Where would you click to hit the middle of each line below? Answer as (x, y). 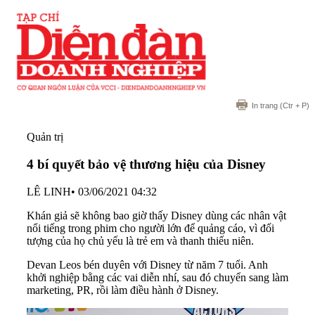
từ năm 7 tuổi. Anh (226, 264)
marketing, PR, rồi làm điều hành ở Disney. (123, 290)
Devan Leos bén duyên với (88, 264)
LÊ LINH (49, 191)
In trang (265, 106)
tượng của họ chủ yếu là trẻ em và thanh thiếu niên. (140, 240)
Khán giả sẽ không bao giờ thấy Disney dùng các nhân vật (156, 215)
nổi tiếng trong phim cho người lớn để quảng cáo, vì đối (150, 228)
